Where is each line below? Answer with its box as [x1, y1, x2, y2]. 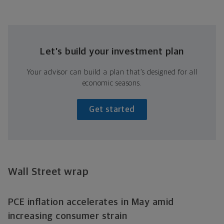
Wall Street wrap [8, 166, 89, 177]
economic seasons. [82, 79, 142, 87]
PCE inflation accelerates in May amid [8, 197, 174, 207]
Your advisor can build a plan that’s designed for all [26, 68, 197, 76]
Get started [89, 105, 135, 113]
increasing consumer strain [8, 211, 127, 221]
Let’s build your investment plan [40, 46, 184, 56]
